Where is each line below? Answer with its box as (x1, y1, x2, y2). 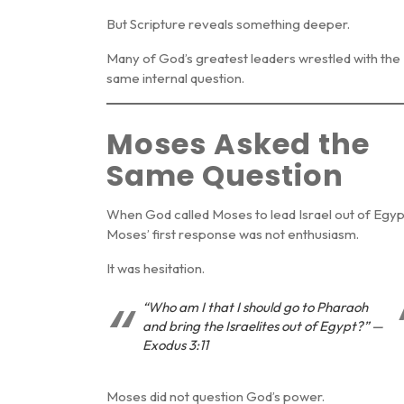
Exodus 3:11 (142, 335, 208, 353)
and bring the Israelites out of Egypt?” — (142, 317, 383, 335)
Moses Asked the (106, 124, 370, 165)
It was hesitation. (106, 260, 205, 278)
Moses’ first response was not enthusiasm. (106, 225, 359, 243)
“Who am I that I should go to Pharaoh (142, 298, 368, 316)
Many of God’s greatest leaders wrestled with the (106, 50, 400, 68)
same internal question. (106, 69, 244, 87)
